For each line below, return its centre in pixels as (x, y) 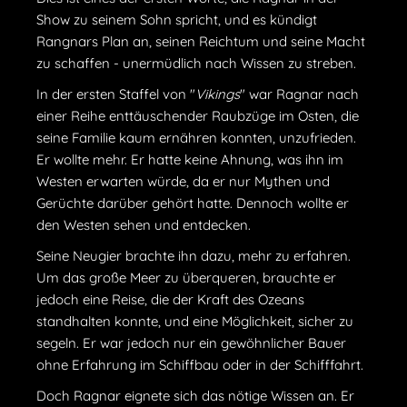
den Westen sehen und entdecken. (144, 224)
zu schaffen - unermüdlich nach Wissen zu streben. (196, 63)
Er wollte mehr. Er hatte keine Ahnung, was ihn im (190, 159)
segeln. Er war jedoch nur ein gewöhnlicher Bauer (191, 342)
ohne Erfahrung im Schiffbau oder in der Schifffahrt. (200, 364)
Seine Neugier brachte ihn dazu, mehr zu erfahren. (194, 255)
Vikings (218, 94)
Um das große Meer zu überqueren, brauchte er (186, 277)
